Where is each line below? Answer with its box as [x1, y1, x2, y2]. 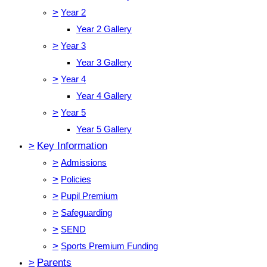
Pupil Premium [61, 191, 118, 201]
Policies [61, 174, 91, 185]
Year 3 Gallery [76, 57, 132, 68]
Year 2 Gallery [76, 24, 132, 35]
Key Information [37, 140, 107, 152]
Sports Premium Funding [61, 241, 158, 252]
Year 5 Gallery [76, 124, 132, 135]
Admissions [61, 157, 107, 168]
